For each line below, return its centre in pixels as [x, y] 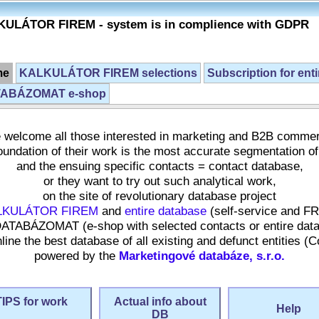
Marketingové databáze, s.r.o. [202, 256]
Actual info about [160, 302]
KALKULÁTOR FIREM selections [108, 73]
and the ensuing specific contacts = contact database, [159, 166]
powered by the [77, 256]
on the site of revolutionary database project [159, 196]
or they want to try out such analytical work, [159, 181]
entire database [166, 211]
